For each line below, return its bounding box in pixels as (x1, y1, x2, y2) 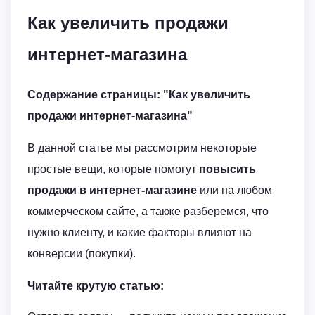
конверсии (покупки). (27, 247, 136, 259)
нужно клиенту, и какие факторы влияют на (27, 226, 252, 238)
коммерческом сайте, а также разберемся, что (27, 205, 269, 217)
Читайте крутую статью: (27, 279, 164, 292)
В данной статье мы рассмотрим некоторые (27, 141, 257, 154)
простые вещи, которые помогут (27, 162, 199, 175)
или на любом (197, 184, 272, 196)
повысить (199, 162, 256, 175)
